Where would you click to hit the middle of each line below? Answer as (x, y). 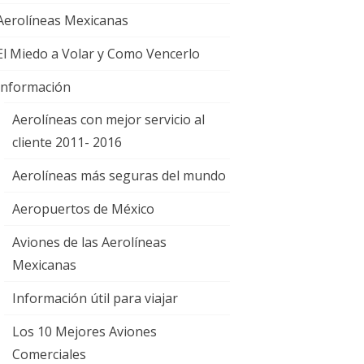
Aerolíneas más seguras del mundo (119, 175)
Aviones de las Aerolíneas (89, 242)
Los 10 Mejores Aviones (84, 331)
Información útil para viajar (95, 298)
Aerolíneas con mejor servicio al (108, 119)
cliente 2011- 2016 (67, 142)
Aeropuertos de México (83, 209)
